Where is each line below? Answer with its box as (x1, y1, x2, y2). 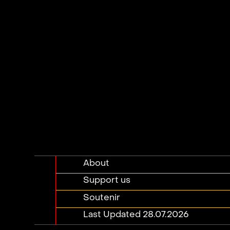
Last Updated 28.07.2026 (83, 211, 189, 220)
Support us (83, 177, 131, 185)
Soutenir (83, 194, 121, 202)
